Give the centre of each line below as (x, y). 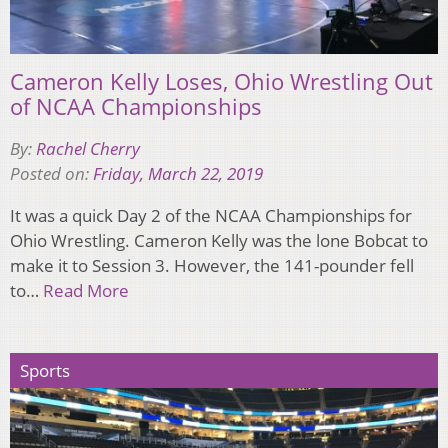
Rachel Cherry (88, 149)
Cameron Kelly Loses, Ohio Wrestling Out (221, 81)
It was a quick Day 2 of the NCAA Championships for (211, 216)
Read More (86, 291)
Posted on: (51, 174)
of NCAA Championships (136, 106)
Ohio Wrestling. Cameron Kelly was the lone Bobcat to (219, 241)
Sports (45, 371)
